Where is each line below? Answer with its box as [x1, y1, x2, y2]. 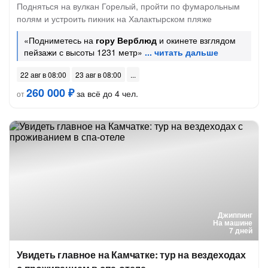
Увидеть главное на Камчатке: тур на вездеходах [17, 248, 246, 261]
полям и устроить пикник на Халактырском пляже [17, 13, 212, 25]
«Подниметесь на [24, 34, 96, 46]
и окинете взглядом [157, 34, 236, 46]
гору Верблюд [96, 34, 157, 46]
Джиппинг [218, 209, 252, 220]
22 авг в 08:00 [20, 69, 66, 80]
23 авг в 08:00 [75, 69, 121, 80]
